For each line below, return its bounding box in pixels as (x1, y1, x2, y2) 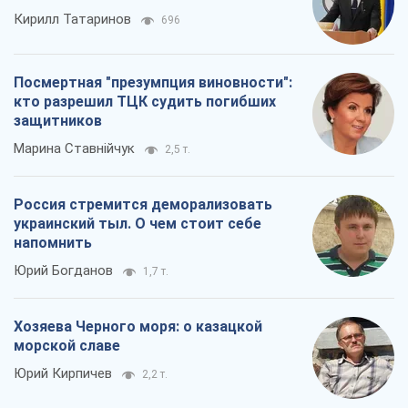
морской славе (14, 336, 120, 354)
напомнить (14, 233, 92, 251)
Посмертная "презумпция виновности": (14, 73, 292, 91)
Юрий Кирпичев (14, 364, 112, 382)
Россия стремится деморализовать (14, 195, 272, 213)
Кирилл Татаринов (14, 10, 131, 27)
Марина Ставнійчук (14, 139, 135, 157)
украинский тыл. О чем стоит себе (14, 214, 261, 232)
